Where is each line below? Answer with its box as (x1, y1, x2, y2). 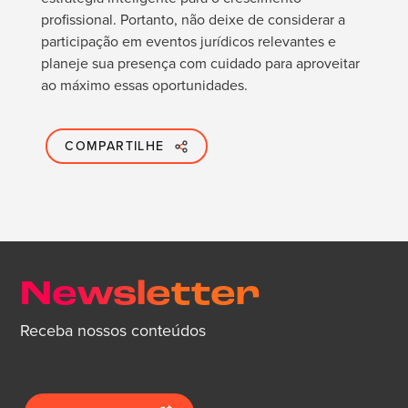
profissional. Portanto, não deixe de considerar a (40, 9, 345, 31)
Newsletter (20, 278, 261, 314)
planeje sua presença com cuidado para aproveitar (40, 53, 360, 75)
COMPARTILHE (65, 136, 165, 156)
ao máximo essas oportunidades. (40, 75, 248, 97)
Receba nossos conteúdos (20, 319, 207, 343)
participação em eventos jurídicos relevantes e (40, 31, 336, 53)
